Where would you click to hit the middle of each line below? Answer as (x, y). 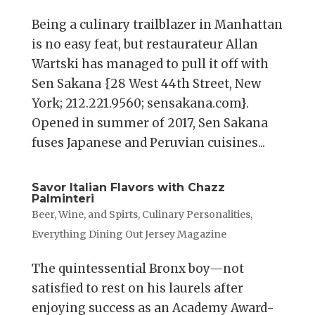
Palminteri (63, 199)
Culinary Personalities (196, 215)
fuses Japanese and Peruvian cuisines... (148, 143)
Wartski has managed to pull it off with (150, 64)
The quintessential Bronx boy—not (137, 269)
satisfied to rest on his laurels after (137, 289)
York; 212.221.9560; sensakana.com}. (140, 104)
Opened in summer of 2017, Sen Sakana (149, 123)
